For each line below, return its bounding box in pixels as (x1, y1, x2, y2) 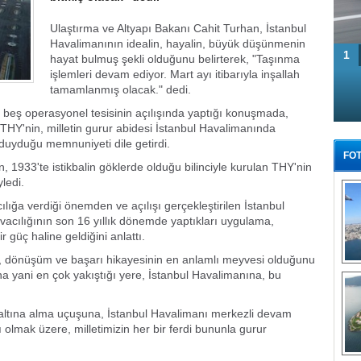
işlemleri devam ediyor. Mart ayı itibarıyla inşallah (50, 68, 300, 81)
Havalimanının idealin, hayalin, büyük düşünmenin (50, 37, 305, 50)
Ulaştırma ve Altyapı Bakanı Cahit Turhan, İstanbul (50, 22, 306, 35)
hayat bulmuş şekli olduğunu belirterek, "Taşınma (50, 52, 300, 65)
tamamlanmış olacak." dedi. (50, 83, 191, 96)
